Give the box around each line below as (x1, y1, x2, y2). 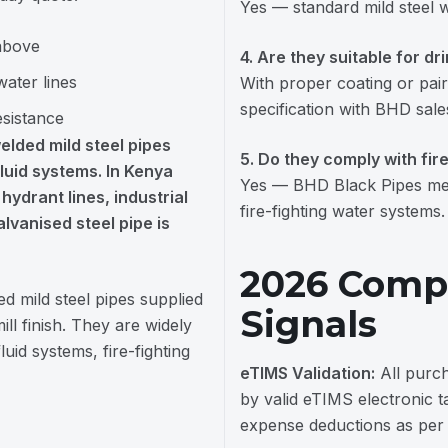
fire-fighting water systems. (240, 201, 445, 221)
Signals (240, 302, 377, 346)
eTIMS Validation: (240, 363, 375, 383)
